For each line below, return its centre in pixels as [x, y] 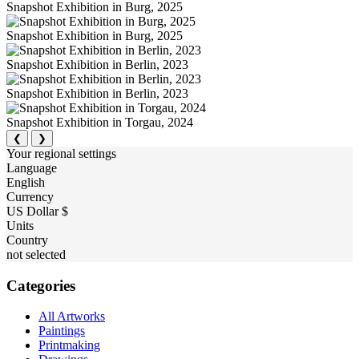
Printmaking [69, 345]
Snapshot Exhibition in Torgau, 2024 [100, 122]
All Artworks [72, 317]
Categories [41, 285]
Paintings [62, 331]
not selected [36, 254]
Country [27, 240]
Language [32, 167]
